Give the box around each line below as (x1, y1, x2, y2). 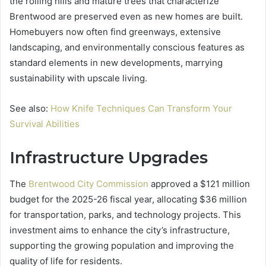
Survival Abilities (9, 118, 80, 129)
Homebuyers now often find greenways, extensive (9, 26, 221, 37)
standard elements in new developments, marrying (9, 56, 223, 68)
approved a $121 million (148, 178, 250, 190)
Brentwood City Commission (28, 178, 148, 190)
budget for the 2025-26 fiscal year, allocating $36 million (9, 194, 247, 205)
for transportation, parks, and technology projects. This (9, 209, 241, 221)
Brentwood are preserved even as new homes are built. (9, 10, 243, 22)
